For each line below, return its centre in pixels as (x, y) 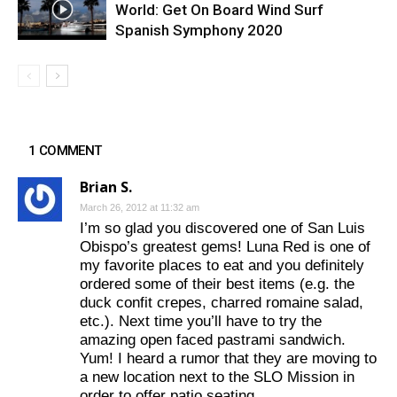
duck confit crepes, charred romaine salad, (222, 302)
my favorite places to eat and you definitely (222, 265)
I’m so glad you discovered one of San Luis (222, 228)
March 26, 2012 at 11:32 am (140, 207)
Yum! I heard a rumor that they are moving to (228, 358)
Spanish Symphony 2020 (199, 30)
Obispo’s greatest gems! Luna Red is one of (225, 246)
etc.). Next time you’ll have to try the (201, 321)
